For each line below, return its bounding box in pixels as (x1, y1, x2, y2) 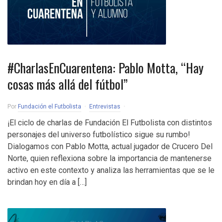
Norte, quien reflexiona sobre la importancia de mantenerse (7, 154, 212, 163)
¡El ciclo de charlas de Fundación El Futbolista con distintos (7, 118, 212, 127)
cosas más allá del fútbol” (7, 74, 128, 94)
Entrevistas (89, 103, 120, 110)
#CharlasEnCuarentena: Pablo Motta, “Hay (7, 58, 204, 77)
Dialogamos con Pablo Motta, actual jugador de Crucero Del (7, 142, 213, 151)
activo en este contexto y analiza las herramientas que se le (7, 166, 215, 175)
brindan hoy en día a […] (7, 177, 87, 187)
